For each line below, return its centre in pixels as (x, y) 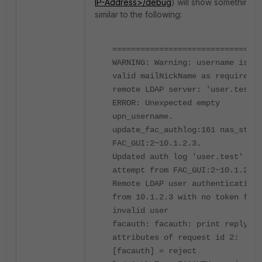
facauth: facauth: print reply (180, 224)
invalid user (140, 211)
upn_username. (143, 116)
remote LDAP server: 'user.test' (185, 89)
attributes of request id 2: (175, 237)
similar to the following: (138, 14)
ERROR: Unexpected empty (166, 103)
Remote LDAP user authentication (185, 184)
